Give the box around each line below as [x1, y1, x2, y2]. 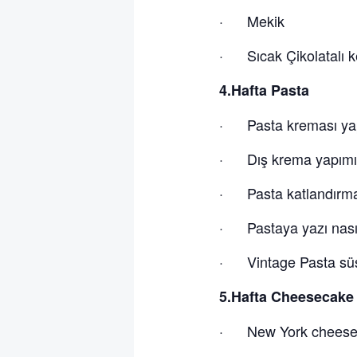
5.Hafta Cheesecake [218, 285, 354, 307]
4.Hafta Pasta [218, 79, 309, 100]
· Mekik [218, 10, 284, 31]
